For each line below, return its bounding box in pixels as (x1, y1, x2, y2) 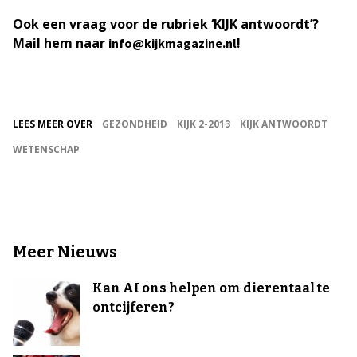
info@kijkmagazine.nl (108, 35, 237, 51)
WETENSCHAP (13, 143, 80, 156)
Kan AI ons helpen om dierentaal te (92, 280, 330, 296)
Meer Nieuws (13, 242, 117, 261)
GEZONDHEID (102, 117, 167, 131)
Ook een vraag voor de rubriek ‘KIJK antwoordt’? (13, 15, 319, 33)
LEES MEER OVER (13, 117, 92, 131)
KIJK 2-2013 (177, 117, 230, 131)
